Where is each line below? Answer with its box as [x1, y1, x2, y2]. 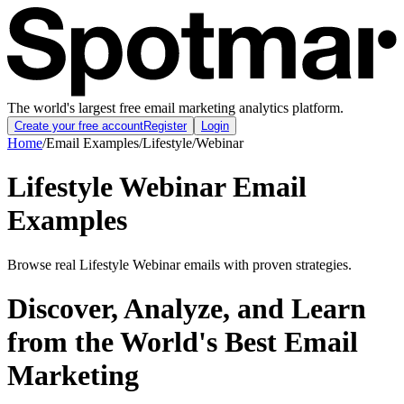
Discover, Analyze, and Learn [7, 291, 366, 325]
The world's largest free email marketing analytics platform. [7, 99, 344, 115]
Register [143, 118, 187, 133]
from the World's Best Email [7, 325, 358, 358]
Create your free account [14, 118, 143, 133]
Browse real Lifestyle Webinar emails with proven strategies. [7, 256, 352, 272]
